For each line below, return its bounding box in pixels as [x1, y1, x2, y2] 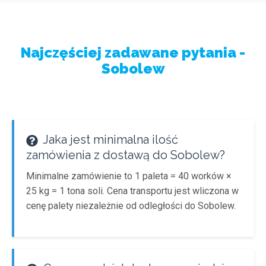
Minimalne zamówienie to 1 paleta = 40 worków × [26, 170, 232, 182]
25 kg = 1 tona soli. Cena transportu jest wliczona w [26, 185, 239, 197]
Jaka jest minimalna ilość [40, 132, 178, 147]
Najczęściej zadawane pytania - [21, 44, 245, 61]
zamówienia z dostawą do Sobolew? [26, 148, 225, 162]
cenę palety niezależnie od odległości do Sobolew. [26, 200, 236, 211]
